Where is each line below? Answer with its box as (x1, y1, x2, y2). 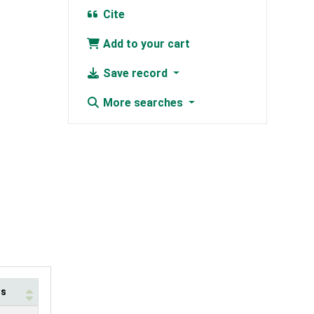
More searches (100, 96, 186, 110)
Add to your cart (100, 37, 190, 51)
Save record (100, 67, 170, 81)
